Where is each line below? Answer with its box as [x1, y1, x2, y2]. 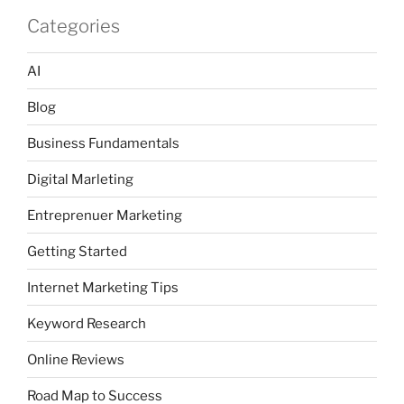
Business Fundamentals [27, 134, 179, 151]
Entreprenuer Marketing [27, 207, 182, 224]
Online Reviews [27, 351, 124, 368]
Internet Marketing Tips [27, 279, 179, 296]
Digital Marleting [27, 170, 133, 188]
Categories [27, 15, 120, 38]
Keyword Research [27, 315, 146, 332]
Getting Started [27, 243, 127, 260]
